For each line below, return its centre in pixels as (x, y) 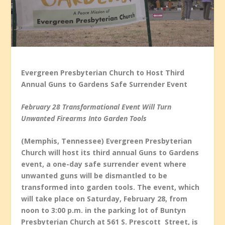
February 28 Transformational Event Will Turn (96, 106)
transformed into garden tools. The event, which (110, 187)
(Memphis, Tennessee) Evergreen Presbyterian (107, 141)
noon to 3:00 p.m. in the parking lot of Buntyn (104, 210)
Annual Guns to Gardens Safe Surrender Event (104, 84)
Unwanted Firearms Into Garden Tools (84, 118)
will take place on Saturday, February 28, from (104, 199)
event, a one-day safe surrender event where (104, 164)
